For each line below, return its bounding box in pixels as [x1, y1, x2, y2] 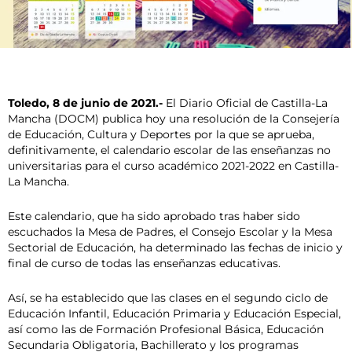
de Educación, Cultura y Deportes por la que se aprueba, [8, 128, 314, 141]
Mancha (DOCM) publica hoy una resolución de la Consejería [8, 112, 339, 126]
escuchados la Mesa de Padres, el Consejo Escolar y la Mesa [8, 225, 332, 239]
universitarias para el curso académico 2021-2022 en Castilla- [8, 159, 339, 173]
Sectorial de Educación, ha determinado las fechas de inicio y [8, 241, 343, 255]
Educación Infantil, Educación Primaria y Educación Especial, [8, 307, 341, 321]
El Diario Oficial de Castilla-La [163, 97, 328, 110]
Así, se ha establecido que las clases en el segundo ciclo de [8, 291, 328, 305]
